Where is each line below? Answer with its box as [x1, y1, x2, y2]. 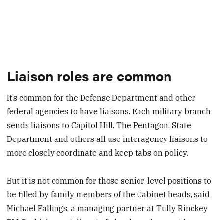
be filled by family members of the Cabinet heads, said [7, 189, 210, 199]
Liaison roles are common [7, 65, 172, 85]
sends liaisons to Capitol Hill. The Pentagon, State [7, 120, 192, 130]
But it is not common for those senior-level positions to [7, 175, 212, 186]
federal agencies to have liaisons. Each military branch [7, 106, 211, 116]
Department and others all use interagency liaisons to [7, 134, 208, 144]
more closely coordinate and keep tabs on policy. [7, 147, 189, 158]
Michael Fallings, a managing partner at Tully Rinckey [7, 203, 208, 213]
